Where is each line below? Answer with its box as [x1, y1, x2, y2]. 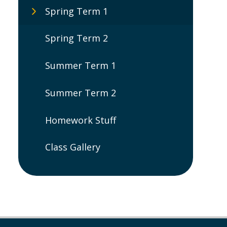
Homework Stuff [45, 113, 116, 126]
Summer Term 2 [45, 86, 116, 99]
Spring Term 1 [45, 5, 108, 17]
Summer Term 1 [45, 59, 116, 72]
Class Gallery [45, 141, 100, 154]
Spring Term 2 [45, 32, 108, 45]
